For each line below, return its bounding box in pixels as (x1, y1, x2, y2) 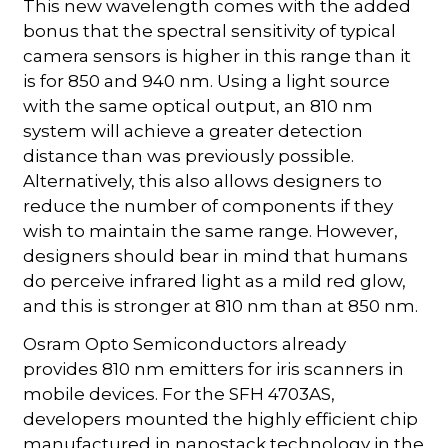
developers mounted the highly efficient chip (23, 408, 419, 429)
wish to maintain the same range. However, (23, 220, 399, 241)
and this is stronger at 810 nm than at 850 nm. (23, 295, 419, 316)
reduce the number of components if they (23, 195, 394, 216)
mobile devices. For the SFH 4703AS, (23, 383, 336, 404)
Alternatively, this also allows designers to (23, 170, 383, 191)
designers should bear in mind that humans (23, 245, 409, 266)
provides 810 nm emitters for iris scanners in (23, 358, 405, 379)
